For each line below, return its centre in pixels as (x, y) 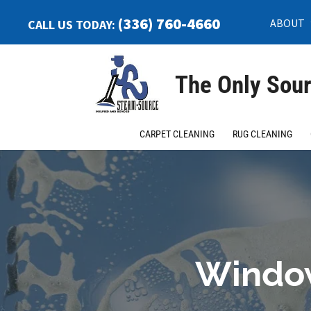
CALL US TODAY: (73, 25)
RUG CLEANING (262, 134)
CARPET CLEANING (177, 134)
